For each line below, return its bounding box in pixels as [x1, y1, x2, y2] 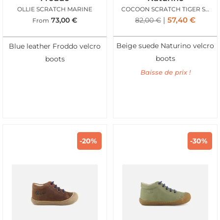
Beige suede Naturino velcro [116, 41, 214, 50]
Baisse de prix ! [140, 68, 191, 76]
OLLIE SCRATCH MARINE [17, 5, 92, 13]
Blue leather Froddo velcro [9, 42, 101, 50]
